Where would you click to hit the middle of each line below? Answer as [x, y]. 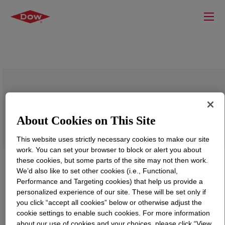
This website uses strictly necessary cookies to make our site [113, 139]
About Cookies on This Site [86, 120]
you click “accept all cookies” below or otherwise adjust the [109, 202]
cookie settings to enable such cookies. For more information [114, 213]
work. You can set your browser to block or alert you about [109, 149]
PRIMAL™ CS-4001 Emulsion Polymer [107, 105]
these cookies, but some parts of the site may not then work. [113, 160]
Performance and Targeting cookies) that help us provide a [110, 181]
